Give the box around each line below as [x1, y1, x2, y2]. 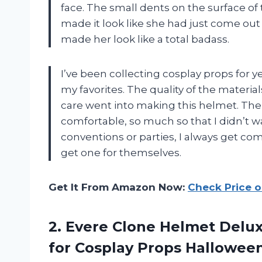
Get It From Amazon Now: [49, 181, 188, 193]
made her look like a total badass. [61, 33, 229, 45]
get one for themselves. [61, 146, 181, 158]
